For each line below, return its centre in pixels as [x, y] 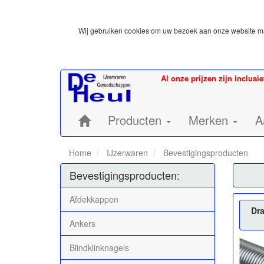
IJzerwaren [126, 152]
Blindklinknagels [99, 247]
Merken [210, 120]
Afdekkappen [94, 199]
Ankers [82, 223]
